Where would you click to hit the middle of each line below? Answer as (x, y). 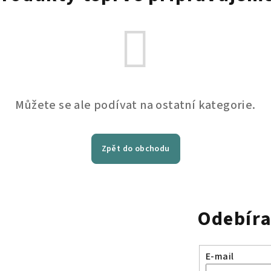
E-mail (220, 256)
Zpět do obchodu (135, 149)
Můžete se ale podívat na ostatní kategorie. (135, 105)
